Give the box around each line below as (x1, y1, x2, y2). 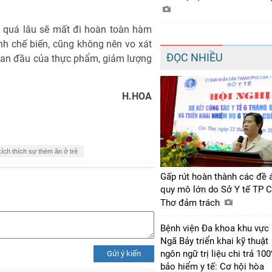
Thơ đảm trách (160, 197, 222, 208)
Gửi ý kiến (107, 248, 141, 258)
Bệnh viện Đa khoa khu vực (160, 222, 269, 234)
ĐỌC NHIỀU (166, 50, 223, 64)
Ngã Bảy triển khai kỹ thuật (160, 235, 268, 246)
